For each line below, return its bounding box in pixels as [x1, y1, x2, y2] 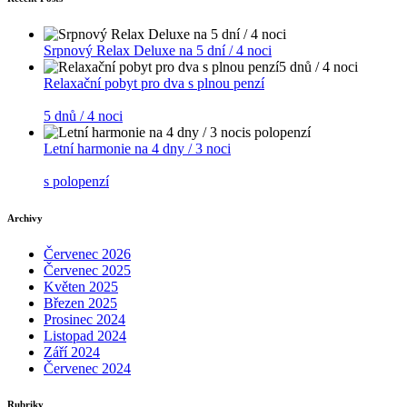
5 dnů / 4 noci [44, 107, 123, 124]
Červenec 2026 [44, 245, 131, 262]
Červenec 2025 [44, 262, 131, 278]
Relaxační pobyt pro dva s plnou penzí [44, 74, 264, 91]
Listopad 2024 [44, 327, 126, 343]
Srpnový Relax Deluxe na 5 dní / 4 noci [44, 42, 272, 58]
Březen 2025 [44, 294, 117, 311]
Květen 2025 [44, 278, 118, 294]
